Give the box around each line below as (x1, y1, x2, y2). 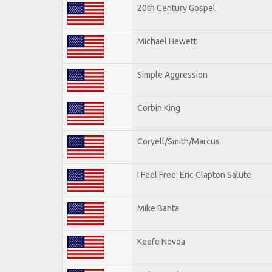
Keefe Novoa (137, 236, 185, 246)
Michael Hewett (137, 36, 197, 46)
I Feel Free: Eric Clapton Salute (137, 169, 251, 180)
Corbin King (137, 103, 180, 113)
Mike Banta (137, 203, 179, 213)
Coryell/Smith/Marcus (137, 136, 220, 146)
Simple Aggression (137, 69, 208, 80)
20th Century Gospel (137, 2, 216, 13)
